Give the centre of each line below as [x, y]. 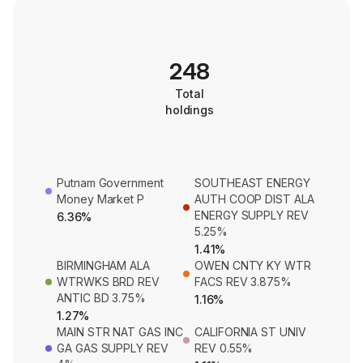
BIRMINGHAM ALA [104, 266]
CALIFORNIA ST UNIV [250, 332]
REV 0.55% [224, 348]
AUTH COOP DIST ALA [254, 199]
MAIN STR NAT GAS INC [120, 332]
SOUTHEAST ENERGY [252, 183]
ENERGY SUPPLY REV [252, 216]
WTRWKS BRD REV [109, 282]
